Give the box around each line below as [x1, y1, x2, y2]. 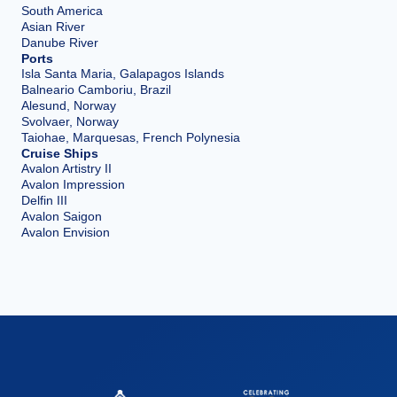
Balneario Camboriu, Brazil [21, 82, 171, 97]
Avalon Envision [21, 225, 110, 240]
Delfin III [21, 193, 67, 208]
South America [21, 4, 103, 19]
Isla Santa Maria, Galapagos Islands [21, 66, 224, 82]
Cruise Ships [21, 146, 98, 161]
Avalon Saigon [21, 209, 102, 224]
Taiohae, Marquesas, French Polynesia [21, 130, 240, 145]
